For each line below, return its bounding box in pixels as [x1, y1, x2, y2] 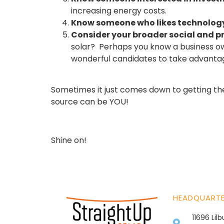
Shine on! [51, 134, 88, 146]
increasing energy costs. [71, 5, 170, 17]
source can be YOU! [51, 96, 132, 108]
